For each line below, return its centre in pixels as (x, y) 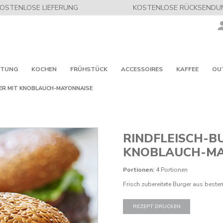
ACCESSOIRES (142, 69)
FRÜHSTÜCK (89, 69)
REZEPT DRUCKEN (157, 207)
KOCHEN (44, 69)
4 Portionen (172, 170)
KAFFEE (187, 69)
